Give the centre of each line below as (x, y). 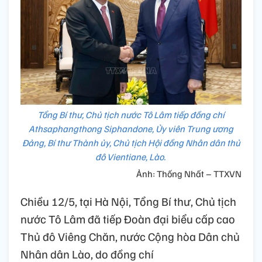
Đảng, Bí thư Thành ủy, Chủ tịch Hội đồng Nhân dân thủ (131, 142)
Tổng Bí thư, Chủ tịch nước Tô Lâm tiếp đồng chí (131, 114)
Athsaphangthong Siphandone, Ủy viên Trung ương (131, 128)
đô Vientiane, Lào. (131, 156)
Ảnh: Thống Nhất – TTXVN (189, 173)
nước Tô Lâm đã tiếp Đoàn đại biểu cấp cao (128, 218)
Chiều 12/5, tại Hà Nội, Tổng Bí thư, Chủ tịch (128, 201)
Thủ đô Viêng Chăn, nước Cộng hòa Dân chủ (130, 236)
